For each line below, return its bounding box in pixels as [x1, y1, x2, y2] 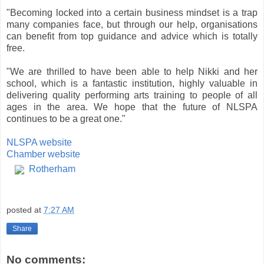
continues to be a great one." [6, 113, 126, 124]
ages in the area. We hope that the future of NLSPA [6, 101, 258, 112]
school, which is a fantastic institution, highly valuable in [6, 78, 258, 88]
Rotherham [29, 163, 76, 174]
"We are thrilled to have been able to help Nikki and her [6, 66, 258, 77]
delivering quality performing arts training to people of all [6, 90, 258, 100]
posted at [6, 205, 44, 215]
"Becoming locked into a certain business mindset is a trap [6, 7, 258, 18]
